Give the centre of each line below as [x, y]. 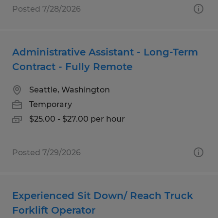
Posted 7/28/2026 [46, 9]
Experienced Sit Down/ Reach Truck [103, 195]
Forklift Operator [54, 210]
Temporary [51, 104]
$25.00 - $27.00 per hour [77, 119]
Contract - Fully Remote [72, 66]
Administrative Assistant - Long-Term [105, 52]
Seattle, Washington [70, 90]
